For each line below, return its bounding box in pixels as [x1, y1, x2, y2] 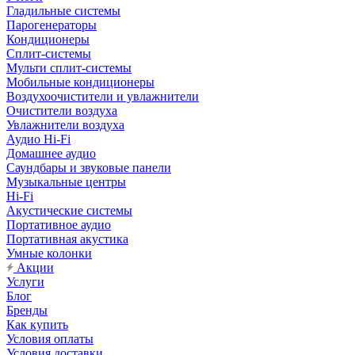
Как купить [6, 318, 68, 331]
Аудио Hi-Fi [6, 132, 71, 146]
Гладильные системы [6, 4, 120, 17]
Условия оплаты [6, 332, 94, 345]
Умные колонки [6, 246, 92, 260]
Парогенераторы [6, 18, 97, 32]
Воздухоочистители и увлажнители [6, 90, 199, 103]
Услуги [6, 275, 44, 288]
